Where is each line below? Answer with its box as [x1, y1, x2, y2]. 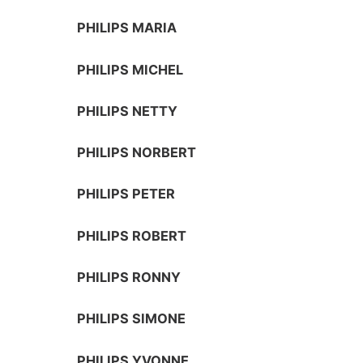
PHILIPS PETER [77, 186, 176, 203]
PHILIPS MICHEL [77, 61, 184, 78]
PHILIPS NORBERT [77, 144, 197, 161]
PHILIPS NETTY [77, 102, 178, 119]
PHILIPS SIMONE [77, 310, 186, 327]
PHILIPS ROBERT [77, 227, 187, 244]
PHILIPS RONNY [77, 269, 181, 286]
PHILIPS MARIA [77, 19, 177, 36]
